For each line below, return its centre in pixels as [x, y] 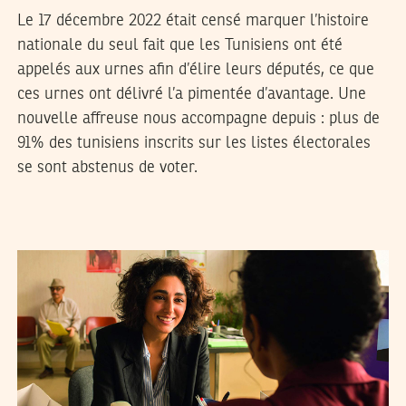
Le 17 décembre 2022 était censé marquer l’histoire [193, 21]
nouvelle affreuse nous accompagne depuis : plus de [198, 119]
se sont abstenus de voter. [107, 168]
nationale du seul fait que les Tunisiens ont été [179, 46]
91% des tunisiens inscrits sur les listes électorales [193, 144]
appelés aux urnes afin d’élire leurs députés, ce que [195, 70]
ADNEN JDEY [138, 232]
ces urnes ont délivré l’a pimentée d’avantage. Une [191, 95]
